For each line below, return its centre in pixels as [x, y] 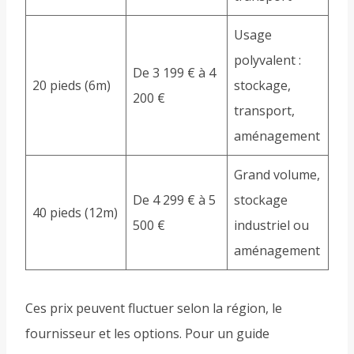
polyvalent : [267, 60]
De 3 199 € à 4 [174, 73]
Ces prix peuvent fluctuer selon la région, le [154, 309]
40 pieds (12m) [75, 213]
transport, [264, 111]
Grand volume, [277, 175]
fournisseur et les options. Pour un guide [147, 334]
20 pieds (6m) [72, 86]
